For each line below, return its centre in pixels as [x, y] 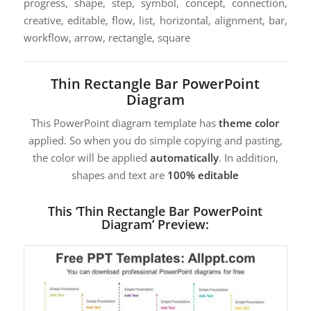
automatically [184, 158]
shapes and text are [120, 175]
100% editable [203, 175]
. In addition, [248, 158]
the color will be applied [91, 158]
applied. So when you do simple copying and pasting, [155, 141]
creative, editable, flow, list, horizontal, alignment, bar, [155, 20]
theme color [249, 123]
